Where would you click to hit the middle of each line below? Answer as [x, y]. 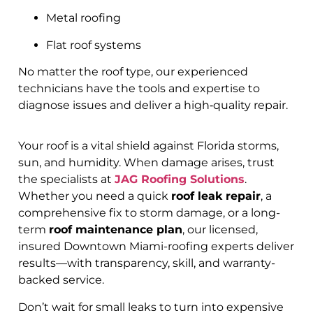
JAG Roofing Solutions [180, 180]
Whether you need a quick [95, 196]
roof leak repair [216, 196]
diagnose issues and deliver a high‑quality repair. [153, 105]
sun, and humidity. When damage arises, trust [146, 163]
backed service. [61, 280]
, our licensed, [220, 230]
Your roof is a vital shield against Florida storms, [148, 146]
